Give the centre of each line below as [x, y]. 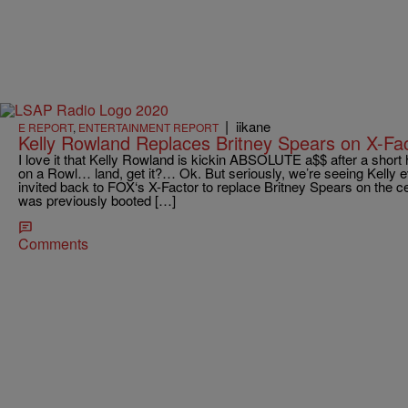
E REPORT [46, 127]
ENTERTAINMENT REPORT [148, 127]
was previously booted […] [97, 200]
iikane [253, 127]
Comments [53, 244]
